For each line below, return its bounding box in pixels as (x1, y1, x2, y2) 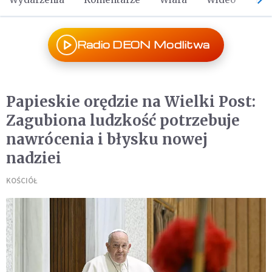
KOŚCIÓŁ (6, 175, 38, 186)
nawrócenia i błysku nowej (6, 130, 208, 149)
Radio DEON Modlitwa (76, 38, 210, 51)
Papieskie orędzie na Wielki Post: (6, 92, 256, 111)
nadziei (6, 149, 61, 168)
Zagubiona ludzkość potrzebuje (6, 111, 240, 130)
